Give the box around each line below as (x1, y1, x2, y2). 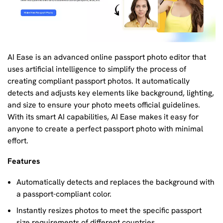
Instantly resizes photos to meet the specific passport (16, 205, 202, 216)
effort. (7, 135, 28, 146)
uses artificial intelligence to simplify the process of (7, 63, 186, 74)
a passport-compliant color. (16, 188, 111, 199)
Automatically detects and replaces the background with (16, 176, 215, 187)
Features (7, 156, 40, 167)
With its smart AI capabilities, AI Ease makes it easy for (7, 111, 199, 122)
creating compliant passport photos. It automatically (7, 75, 190, 86)
